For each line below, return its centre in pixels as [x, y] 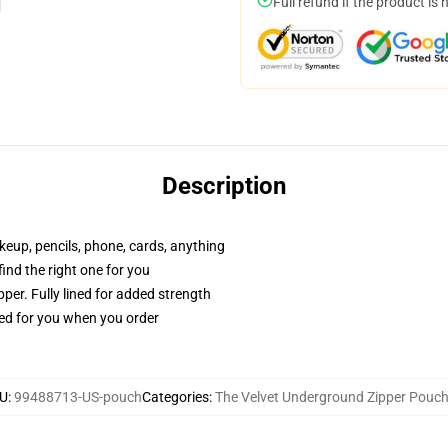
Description [224, 186]
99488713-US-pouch [78, 397]
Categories [175, 397]
